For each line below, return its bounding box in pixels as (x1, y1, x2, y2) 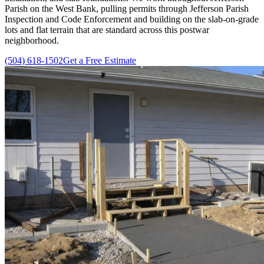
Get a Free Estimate (63, 55, 136, 65)
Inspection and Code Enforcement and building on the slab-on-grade (5, 14, 259, 24)
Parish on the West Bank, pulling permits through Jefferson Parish (5, 3, 249, 14)
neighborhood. (5, 35, 59, 45)
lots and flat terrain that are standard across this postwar (5, 24, 209, 35)
